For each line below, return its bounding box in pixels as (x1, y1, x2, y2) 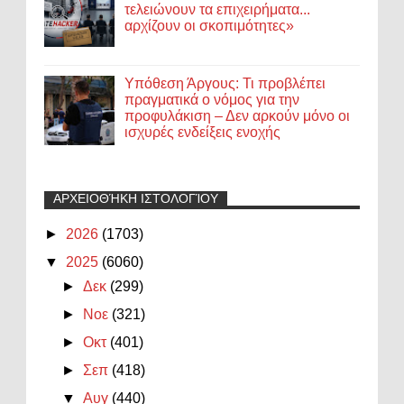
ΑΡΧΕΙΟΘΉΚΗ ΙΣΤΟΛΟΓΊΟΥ (53, 190, 218, 206)
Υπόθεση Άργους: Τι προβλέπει (124, 76, 326, 92)
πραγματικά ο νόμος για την (124, 92, 300, 108)
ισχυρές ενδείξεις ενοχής (124, 124, 281, 141)
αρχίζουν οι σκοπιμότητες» (124, 17, 295, 33)
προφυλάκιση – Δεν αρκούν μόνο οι (124, 108, 351, 124)
